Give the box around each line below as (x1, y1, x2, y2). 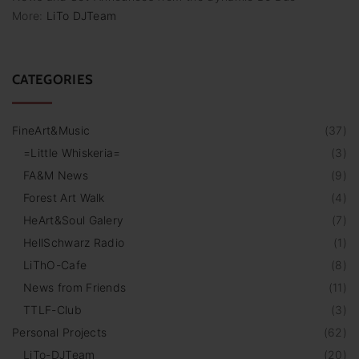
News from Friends (23, 280, 127, 295)
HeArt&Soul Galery (23, 213, 124, 228)
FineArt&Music (12, 123, 91, 138)
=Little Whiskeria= (23, 146, 121, 160)
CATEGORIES (12, 71, 94, 88)
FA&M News (23, 168, 88, 183)
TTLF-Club (23, 303, 82, 317)
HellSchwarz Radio (23, 236, 125, 250)
